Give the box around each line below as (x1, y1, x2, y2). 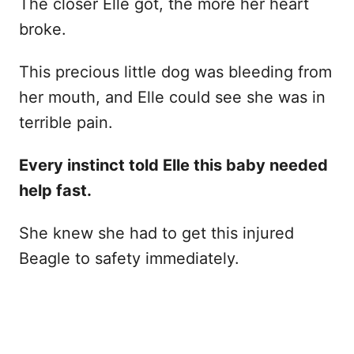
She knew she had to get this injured (19, 224, 294, 243)
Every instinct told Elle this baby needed (19, 156, 328, 175)
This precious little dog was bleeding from (19, 62, 332, 82)
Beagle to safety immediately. (19, 249, 239, 269)
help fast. (19, 181, 92, 201)
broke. (19, 20, 66, 40)
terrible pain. (19, 113, 113, 133)
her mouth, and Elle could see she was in (19, 88, 326, 107)
